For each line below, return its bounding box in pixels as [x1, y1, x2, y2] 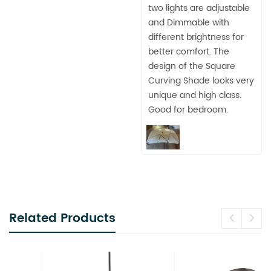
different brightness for [148, 30, 244, 44]
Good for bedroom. [148, 102, 228, 117]
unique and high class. [148, 88, 241, 102]
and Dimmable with [148, 15, 229, 30]
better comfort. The [148, 44, 229, 59]
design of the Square [148, 59, 235, 73]
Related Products [9, 208, 116, 229]
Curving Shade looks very [148, 73, 254, 88]
